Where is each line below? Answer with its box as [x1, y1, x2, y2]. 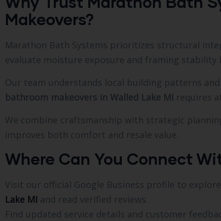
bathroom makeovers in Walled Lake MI [5, 91, 174, 103]
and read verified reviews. [37, 193, 148, 205]
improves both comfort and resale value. [5, 128, 179, 141]
